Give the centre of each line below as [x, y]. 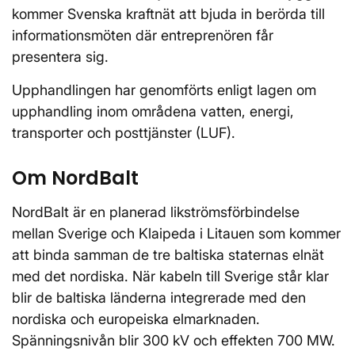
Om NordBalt [75, 178]
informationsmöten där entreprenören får [143, 35]
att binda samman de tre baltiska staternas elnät [168, 255]
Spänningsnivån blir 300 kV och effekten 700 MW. [174, 340]
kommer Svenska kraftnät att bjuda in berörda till [168, 14]
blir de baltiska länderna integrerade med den [159, 298]
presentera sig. [62, 57]
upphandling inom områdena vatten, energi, [153, 111]
